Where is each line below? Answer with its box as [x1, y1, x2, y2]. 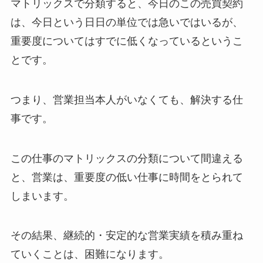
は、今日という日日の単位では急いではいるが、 [10, 16, 243, 28]
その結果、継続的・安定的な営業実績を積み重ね [10, 230, 243, 242]
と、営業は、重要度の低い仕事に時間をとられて [10, 171, 243, 183]
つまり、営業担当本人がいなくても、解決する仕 [10, 93, 243, 106]
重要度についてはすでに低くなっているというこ [10, 35, 243, 47]
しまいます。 [10, 190, 74, 202]
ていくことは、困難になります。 [10, 248, 169, 261]
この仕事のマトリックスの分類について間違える [10, 152, 243, 164]
